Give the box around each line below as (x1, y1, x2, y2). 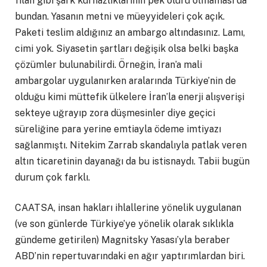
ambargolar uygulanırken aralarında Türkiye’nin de (15, 74, 236, 86)
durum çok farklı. (15, 171, 90, 183)
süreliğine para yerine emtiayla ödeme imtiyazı (15, 123, 221, 135)
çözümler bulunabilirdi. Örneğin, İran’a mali (15, 58, 202, 70)
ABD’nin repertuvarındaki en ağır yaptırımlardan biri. (15, 250, 245, 262)
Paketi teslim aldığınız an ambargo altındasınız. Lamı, (15, 26, 245, 38)
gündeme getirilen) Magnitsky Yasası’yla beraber (15, 234, 230, 246)
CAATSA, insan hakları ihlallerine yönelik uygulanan (15, 202, 241, 214)
